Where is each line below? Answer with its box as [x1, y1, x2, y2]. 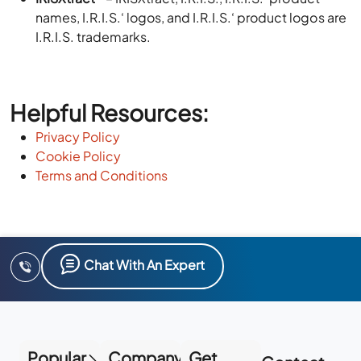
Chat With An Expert [84, 255, 205, 273]
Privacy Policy [35, 128, 121, 145]
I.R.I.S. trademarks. [35, 28, 151, 45]
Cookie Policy [35, 147, 122, 164]
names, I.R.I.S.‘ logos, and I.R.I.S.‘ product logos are [35, 9, 346, 26]
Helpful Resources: [10, 98, 210, 127]
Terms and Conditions [35, 167, 168, 184]
